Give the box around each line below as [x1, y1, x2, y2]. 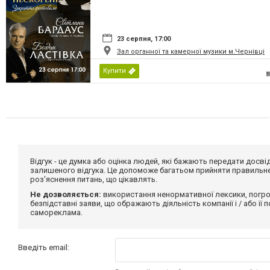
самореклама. [30, 208, 83, 218]
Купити [103, 67, 126, 75]
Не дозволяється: [30, 190, 101, 199]
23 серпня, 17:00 [117, 35, 171, 43]
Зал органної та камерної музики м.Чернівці [117, 48, 265, 56]
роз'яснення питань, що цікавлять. [30, 175, 157, 184]
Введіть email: [18, 243, 69, 253]
